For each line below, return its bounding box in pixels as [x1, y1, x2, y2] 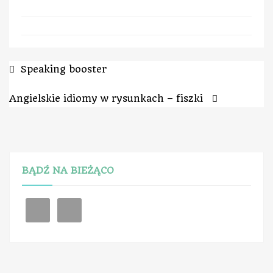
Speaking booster [21, 63, 107, 76]
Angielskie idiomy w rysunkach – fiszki [9, 93, 203, 105]
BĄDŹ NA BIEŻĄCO [22, 165, 114, 176]
